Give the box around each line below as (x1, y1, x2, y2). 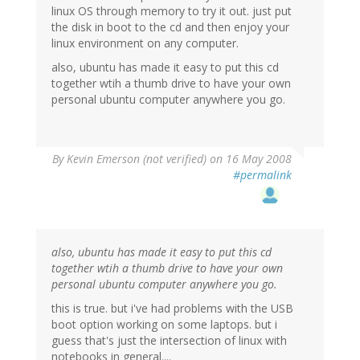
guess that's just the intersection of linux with (51, 333, 287, 349)
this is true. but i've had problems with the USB (51, 301, 293, 317)
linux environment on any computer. (51, 35, 239, 51)
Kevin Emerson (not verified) (67, 151, 207, 167)
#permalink (233, 167, 292, 183)
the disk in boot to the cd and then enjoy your (51, 19, 289, 35)
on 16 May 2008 (207, 151, 292, 167)
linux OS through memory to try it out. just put (51, 3, 292, 19)
